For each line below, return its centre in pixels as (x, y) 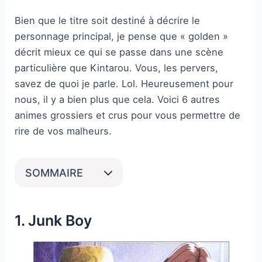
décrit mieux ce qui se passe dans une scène (119, 52)
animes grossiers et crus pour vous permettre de (128, 115)
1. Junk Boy (54, 221)
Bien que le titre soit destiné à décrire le (108, 20)
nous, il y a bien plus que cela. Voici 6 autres (118, 99)
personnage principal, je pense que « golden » (122, 36)
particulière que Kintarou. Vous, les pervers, (117, 68)
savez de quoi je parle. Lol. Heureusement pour (124, 83)
